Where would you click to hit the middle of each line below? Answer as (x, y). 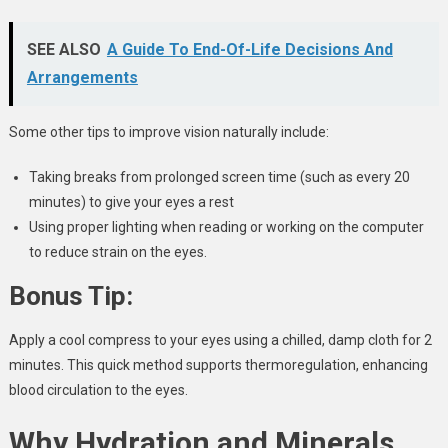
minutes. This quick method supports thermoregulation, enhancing (218, 365)
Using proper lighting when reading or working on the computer (226, 227)
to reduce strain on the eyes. (117, 252)
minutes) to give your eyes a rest (131, 202)
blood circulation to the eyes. (98, 390)
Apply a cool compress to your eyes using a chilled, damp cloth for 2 (220, 340)
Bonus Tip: (70, 296)
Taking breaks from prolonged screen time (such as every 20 (219, 177)
